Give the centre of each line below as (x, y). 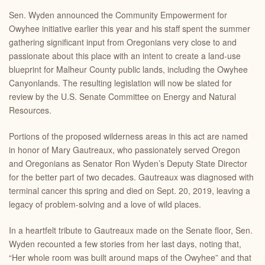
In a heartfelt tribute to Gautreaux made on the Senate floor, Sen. (131, 230)
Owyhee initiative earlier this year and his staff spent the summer (130, 28)
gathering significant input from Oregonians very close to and (123, 42)
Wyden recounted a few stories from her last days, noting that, (125, 244)
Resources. (30, 110)
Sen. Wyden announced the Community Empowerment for (118, 15)
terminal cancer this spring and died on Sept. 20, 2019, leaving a (130, 190)
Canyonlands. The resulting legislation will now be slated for (120, 83)
